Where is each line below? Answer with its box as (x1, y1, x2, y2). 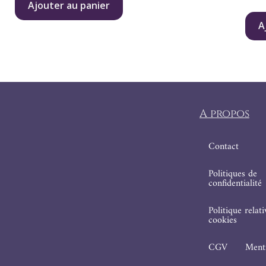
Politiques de (208, 165, 257, 182)
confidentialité (208, 175, 262, 192)
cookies (208, 211, 237, 229)
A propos (199, 106, 249, 121)
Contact (208, 138, 239, 155)
